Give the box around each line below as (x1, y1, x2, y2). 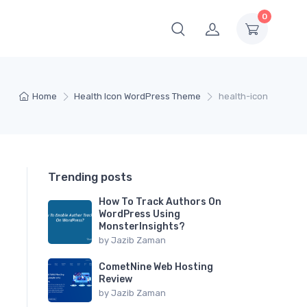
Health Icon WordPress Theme (74, 91, 201, 101)
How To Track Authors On (99, 196, 221, 208)
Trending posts (48, 170, 132, 184)
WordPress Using (99, 208, 180, 220)
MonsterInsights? (99, 221, 185, 232)
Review (99, 273, 132, 285)
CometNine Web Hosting (99, 260, 213, 273)
